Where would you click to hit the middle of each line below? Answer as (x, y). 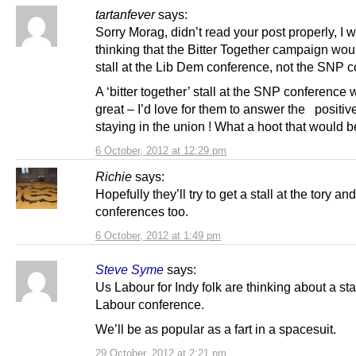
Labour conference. (150, 304)
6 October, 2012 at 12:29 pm (161, 150)
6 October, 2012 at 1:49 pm (158, 235)
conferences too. (142, 211)
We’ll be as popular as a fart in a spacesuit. (217, 329)
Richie (114, 176)
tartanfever (125, 14)
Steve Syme (130, 269)
